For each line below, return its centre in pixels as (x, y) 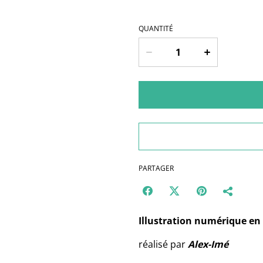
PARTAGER (156, 168)
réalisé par (163, 244)
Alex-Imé (208, 244)
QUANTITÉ (156, 28)
